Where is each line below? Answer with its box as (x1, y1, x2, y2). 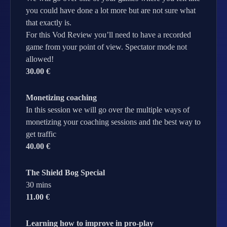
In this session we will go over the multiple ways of (26, 105, 190, 114)
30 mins (26, 180, 51, 189)
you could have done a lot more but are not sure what (26, 6, 196, 15)
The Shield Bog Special (26, 168, 105, 177)
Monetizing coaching (26, 93, 97, 102)
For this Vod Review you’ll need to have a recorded (26, 30, 191, 39)
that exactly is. (26, 18, 71, 27)
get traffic (26, 130, 56, 138)
